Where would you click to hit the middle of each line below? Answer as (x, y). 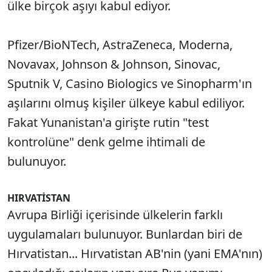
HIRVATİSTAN (39, 198)
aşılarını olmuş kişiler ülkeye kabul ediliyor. (126, 103)
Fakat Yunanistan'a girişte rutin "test (108, 122)
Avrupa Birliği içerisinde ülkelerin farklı (115, 214)
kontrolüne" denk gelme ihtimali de (106, 141)
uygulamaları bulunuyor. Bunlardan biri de (125, 234)
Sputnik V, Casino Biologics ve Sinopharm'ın (130, 83)
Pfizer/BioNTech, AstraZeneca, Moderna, (120, 44)
